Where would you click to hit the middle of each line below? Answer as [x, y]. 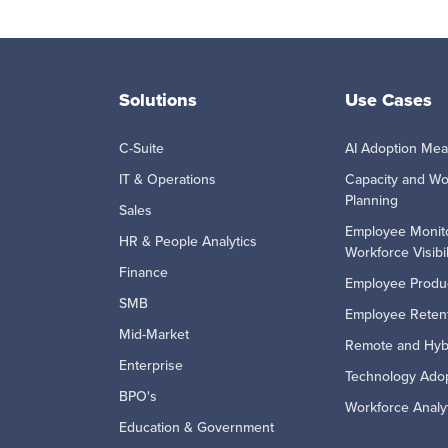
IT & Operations [167, 179]
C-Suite [141, 148]
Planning [371, 200]
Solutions [158, 99]
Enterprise [151, 365]
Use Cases [388, 99]
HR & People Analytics [188, 241]
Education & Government [196, 427]
